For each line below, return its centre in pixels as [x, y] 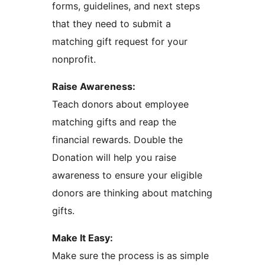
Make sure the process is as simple [130, 256]
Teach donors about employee [120, 104]
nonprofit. [74, 59]
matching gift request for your [120, 42]
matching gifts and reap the [114, 122]
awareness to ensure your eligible [127, 175]
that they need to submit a [112, 24]
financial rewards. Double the [117, 140]
